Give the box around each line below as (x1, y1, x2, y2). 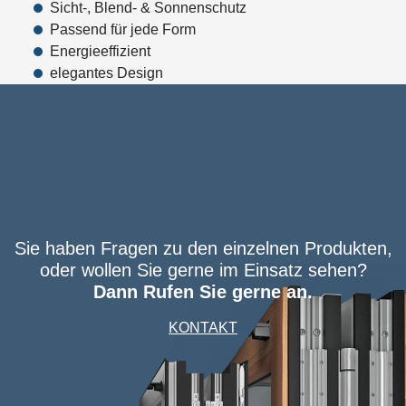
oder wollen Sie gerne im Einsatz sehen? (39, 260, 367, 280)
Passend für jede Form (49, 22, 196, 37)
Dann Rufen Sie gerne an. (93, 282, 313, 302)
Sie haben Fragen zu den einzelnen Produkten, (14, 238, 392, 258)
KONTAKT (169, 320, 237, 335)
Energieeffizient (49, 43, 150, 59)
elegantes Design (49, 65, 163, 81)
